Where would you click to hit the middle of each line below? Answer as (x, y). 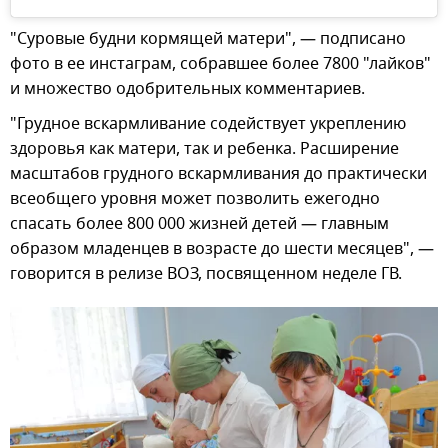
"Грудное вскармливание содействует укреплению (208, 124)
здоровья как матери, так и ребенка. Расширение (204, 149)
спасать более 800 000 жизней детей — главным (199, 224)
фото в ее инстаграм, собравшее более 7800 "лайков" (220, 64)
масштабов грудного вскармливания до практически (218, 174)
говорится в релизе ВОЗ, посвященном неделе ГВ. (206, 274)
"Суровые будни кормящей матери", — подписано (208, 39)
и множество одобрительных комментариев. (187, 89)
